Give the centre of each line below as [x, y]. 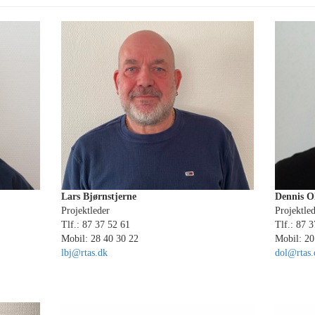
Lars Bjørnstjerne [99, 197]
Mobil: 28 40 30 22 [100, 239]
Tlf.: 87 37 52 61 [96, 225]
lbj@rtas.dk [85, 253]
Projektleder [86, 211]
